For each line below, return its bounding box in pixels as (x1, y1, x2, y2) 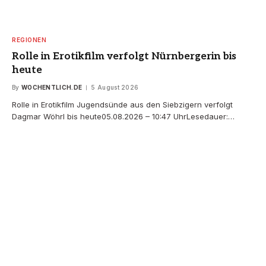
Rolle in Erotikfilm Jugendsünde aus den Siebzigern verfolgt (12, 100, 233, 110)
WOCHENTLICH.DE (21, 84, 83, 91)
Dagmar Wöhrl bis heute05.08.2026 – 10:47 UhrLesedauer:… (12, 112, 235, 122)
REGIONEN (12, 36, 46, 44)
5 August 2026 (91, 84, 139, 91)
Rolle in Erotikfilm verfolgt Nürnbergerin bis (12, 50, 236, 63)
